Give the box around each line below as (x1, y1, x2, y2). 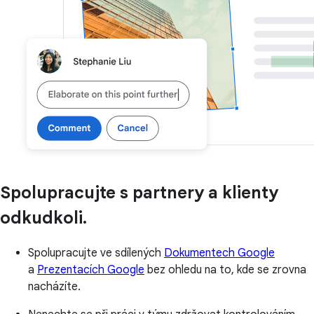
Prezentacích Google (37, 263, 144, 278)
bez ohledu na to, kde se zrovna (144, 263, 306, 278)
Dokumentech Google (164, 246, 275, 261)
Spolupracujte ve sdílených (28, 246, 164, 261)
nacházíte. (28, 280, 81, 294)
